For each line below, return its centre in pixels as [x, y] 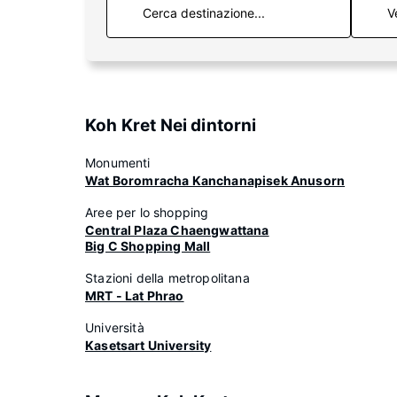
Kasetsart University [148, 345]
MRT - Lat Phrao [135, 296]
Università [115, 327]
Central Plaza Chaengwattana [177, 230]
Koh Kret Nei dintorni [171, 125]
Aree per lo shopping [147, 212]
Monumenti [118, 163]
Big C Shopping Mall [148, 246]
